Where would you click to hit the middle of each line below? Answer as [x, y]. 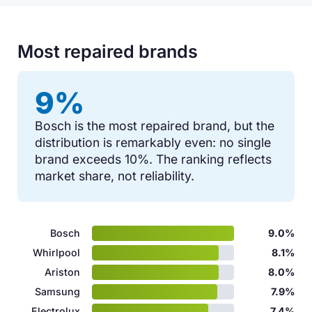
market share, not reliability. [115, 175]
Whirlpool [57, 252]
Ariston [63, 272]
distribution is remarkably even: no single [153, 142]
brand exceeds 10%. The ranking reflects [154, 159]
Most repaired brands [108, 52]
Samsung [58, 291]
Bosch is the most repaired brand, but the [155, 125]
